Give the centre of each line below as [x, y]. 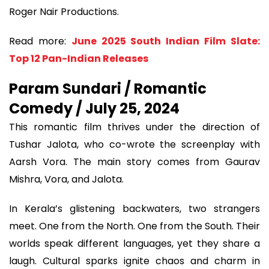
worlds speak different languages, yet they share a [134, 243]
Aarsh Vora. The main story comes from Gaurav [134, 162]
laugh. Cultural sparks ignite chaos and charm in [134, 261]
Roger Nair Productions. [64, 12]
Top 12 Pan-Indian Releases [79, 58]
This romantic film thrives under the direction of [134, 127]
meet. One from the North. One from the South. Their [134, 226]
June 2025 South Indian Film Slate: [166, 41]
